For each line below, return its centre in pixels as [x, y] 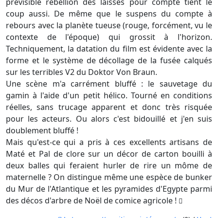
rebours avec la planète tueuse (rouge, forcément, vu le [109, 26]
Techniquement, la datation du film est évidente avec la [109, 49]
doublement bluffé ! [42, 131]
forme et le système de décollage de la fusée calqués [109, 61]
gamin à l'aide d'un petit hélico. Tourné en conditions [109, 96]
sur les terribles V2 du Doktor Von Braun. [82, 72]
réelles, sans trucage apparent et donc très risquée [109, 107]
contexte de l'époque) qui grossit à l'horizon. [109, 37]
